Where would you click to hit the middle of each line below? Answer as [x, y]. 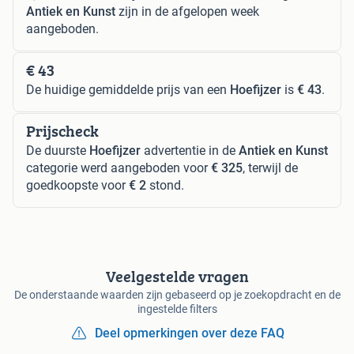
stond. [165, 185]
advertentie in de [190, 150]
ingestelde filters [177, 309]
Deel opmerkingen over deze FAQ [190, 333]
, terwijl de [270, 168]
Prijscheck [62, 130]
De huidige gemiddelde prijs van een [128, 89]
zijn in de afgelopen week [187, 11]
